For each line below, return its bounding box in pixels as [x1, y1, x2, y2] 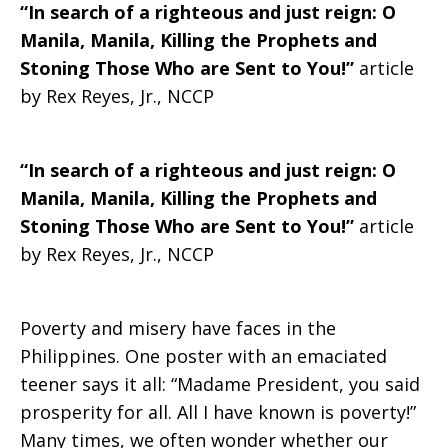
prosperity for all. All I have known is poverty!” [20, 400, 416, 424]
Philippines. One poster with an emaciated [20, 344, 387, 368]
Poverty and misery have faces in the [20, 316, 336, 340]
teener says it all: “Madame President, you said [20, 372, 420, 396]
